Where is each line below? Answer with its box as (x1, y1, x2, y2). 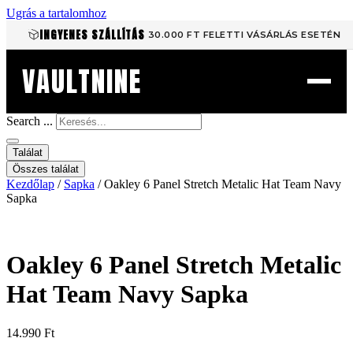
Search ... (6, 114, 53, 128)
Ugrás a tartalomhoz (6, 6, 106, 20)
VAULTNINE (22, 60, 142, 102)
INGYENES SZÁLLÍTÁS (39, 27, 145, 43)
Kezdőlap (6, 177, 54, 191)
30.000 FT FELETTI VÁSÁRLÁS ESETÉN (147, 29, 341, 40)
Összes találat (13, 163, 79, 175)
